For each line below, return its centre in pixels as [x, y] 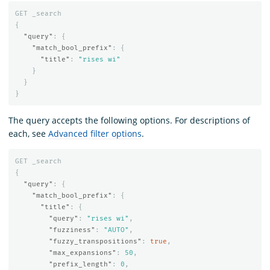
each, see [28, 133]
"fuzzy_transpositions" [95, 242]
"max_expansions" [82, 253]
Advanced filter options [95, 133]
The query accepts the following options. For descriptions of [129, 120]
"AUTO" [116, 230]
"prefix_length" [80, 265]
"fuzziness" [72, 230]
